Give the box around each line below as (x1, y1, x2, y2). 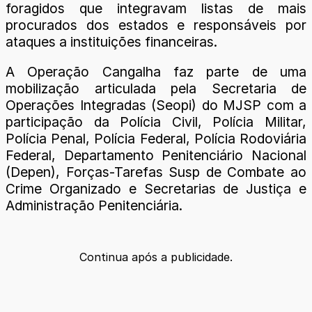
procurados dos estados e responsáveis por (6, 17, 306, 34)
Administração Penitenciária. (6, 197, 182, 214)
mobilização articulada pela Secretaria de (6, 80, 306, 97)
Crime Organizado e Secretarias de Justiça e (6, 180, 306, 198)
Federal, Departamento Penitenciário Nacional (6, 147, 306, 164)
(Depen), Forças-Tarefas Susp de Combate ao (6, 164, 306, 181)
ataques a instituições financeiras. (6, 33, 217, 51)
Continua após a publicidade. (79, 249, 233, 264)
